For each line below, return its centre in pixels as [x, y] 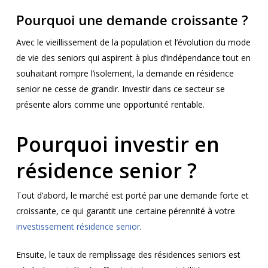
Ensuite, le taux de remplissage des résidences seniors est [128, 255]
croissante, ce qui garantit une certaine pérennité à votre [125, 211]
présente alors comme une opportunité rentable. [110, 105]
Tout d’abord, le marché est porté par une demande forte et [132, 196]
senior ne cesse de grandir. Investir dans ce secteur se [120, 89]
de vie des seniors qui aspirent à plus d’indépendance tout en [133, 58]
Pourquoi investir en [118, 144]
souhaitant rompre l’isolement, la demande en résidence [125, 74]
